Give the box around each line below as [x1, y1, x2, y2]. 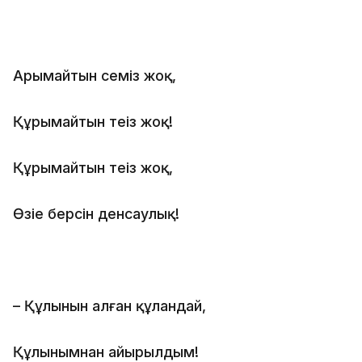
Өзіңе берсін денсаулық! [13, 204, 179, 222]
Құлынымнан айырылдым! [13, 343, 199, 360]
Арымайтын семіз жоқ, [13, 66, 176, 84]
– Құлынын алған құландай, [13, 297, 206, 314]
